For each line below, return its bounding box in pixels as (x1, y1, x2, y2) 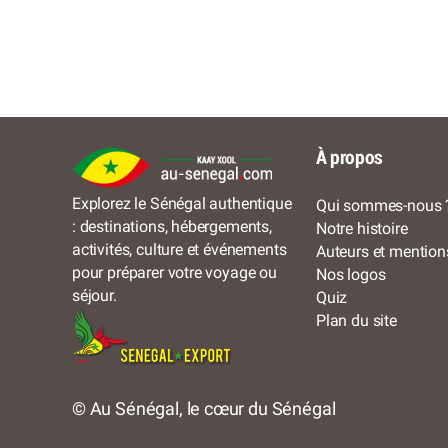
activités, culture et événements (72, 239, 287, 259)
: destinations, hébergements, (72, 216, 272, 236)
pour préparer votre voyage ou (72, 262, 277, 282)
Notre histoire (316, 218, 408, 238)
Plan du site (316, 310, 397, 330)
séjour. (72, 285, 117, 305)
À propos (316, 147, 383, 168)
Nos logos (316, 264, 386, 284)
